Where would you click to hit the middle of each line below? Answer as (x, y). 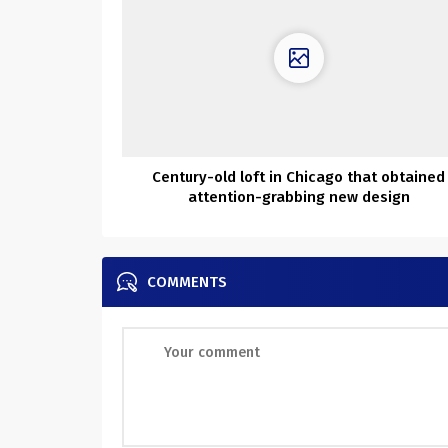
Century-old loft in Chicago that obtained (299, 176)
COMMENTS (187, 281)
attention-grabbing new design (298, 196)
